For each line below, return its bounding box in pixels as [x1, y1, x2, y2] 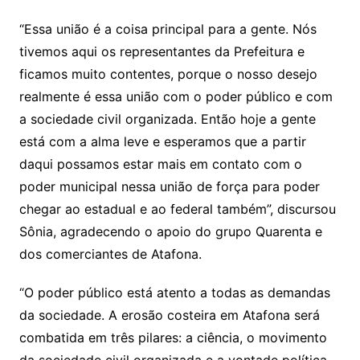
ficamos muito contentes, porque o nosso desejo [18, 66, 317, 83]
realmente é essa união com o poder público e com [18, 88, 333, 105]
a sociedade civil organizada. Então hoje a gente [18, 111, 316, 128]
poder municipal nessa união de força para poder [18, 178, 320, 195]
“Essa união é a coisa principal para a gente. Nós [18, 21, 317, 38]
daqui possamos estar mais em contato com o [18, 156, 302, 173]
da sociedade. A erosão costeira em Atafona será [18, 307, 320, 324]
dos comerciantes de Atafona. [18, 246, 202, 263]
